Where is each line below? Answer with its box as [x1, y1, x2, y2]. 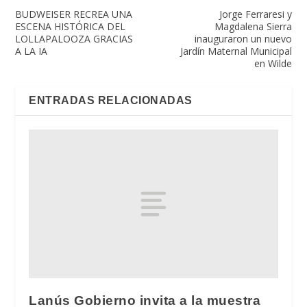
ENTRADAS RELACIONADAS [29, 94, 193, 106]
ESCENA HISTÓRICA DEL [15, 19, 126, 33]
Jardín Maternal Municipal [180, 44, 292, 58]
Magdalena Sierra [214, 19, 292, 33]
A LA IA [15, 44, 48, 58]
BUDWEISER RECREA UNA [15, 7, 133, 21]
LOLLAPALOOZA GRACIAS [15, 32, 134, 45]
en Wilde [254, 56, 292, 70]
